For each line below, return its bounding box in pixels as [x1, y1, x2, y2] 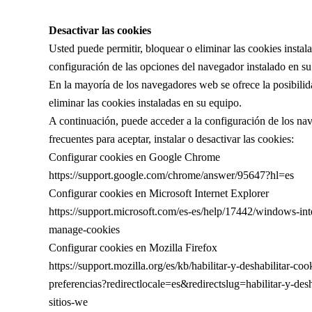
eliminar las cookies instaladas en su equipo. [49, 97, 242, 109]
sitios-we [49, 296, 88, 308]
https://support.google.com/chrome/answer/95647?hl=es [49, 169, 294, 181]
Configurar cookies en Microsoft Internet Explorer [49, 187, 269, 199]
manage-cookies [49, 224, 120, 235]
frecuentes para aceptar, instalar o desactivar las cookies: [49, 133, 294, 145]
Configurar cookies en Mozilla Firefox [49, 242, 217, 253]
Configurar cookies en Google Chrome [49, 151, 220, 163]
